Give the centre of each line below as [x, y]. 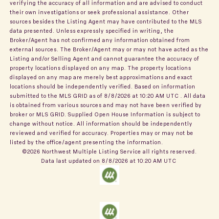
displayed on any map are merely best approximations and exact [101, 77]
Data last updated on [71, 160]
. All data [192, 95]
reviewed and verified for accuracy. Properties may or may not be [102, 132]
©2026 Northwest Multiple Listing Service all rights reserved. [109, 151]
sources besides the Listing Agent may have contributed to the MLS [106, 21]
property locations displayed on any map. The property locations [100, 67]
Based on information [165, 86]
